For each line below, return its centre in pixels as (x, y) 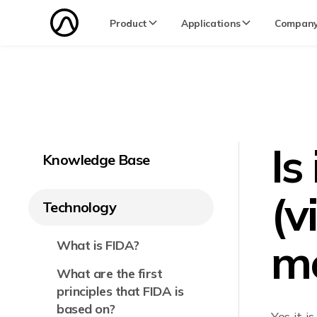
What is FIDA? (98, 245)
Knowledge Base (96, 160)
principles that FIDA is (120, 291)
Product (128, 23)
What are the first (110, 273)
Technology (79, 207)
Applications (211, 23)
